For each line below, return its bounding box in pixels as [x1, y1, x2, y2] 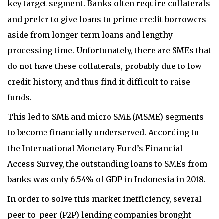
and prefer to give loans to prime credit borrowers [7, 14, 206, 24]
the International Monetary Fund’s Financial [7, 143, 183, 153]
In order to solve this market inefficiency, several [7, 194, 202, 204]
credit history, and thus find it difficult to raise [7, 77, 190, 87]
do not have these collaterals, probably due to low [7, 61, 202, 71]
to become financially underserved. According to [7, 128, 199, 137]
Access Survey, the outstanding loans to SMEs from [7, 159, 207, 169]
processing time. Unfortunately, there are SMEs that [7, 45, 211, 55]
